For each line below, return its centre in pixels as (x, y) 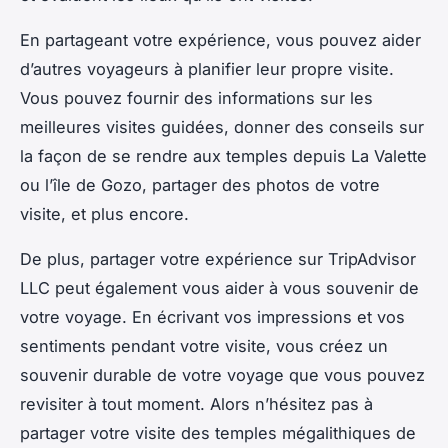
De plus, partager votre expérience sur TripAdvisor (218, 258)
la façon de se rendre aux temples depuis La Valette (223, 155)
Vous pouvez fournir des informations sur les (196, 97)
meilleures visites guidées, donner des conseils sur (222, 126)
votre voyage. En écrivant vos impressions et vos (212, 316)
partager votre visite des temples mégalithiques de (218, 432)
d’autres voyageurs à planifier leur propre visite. (207, 68)
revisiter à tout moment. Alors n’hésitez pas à (196, 403)
